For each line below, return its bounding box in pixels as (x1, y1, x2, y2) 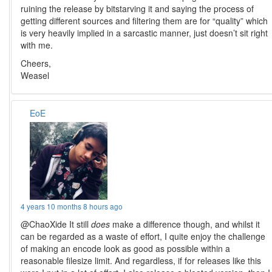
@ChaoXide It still (21, 218, 92, 231)
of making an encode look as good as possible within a (21, 242, 231, 255)
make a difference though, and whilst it (110, 218, 260, 231)
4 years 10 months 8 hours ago (21, 201, 123, 212)
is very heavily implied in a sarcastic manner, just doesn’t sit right (21, 27, 268, 39)
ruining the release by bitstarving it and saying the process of (21, 2, 254, 15)
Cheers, (21, 57, 52, 70)
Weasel (21, 69, 50, 82)
